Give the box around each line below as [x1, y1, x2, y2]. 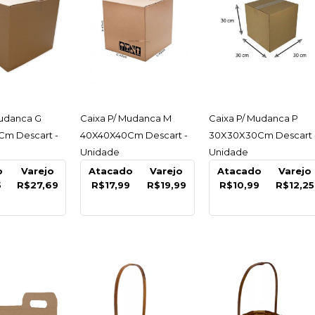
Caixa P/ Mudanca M [79, 112, 172, 124]
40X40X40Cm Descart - [79, 129, 188, 141]
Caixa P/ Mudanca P [208, 112, 298, 124]
